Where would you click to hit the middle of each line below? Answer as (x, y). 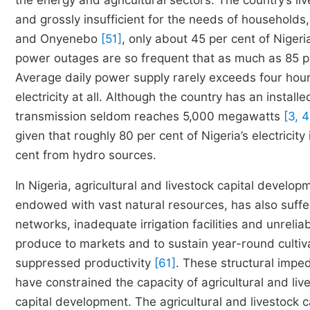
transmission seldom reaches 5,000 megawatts (149, 116)
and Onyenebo (58, 39)
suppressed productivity (85, 263)
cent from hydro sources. (86, 155)
